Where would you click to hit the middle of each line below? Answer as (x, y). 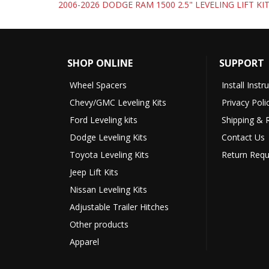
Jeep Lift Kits (94, 172)
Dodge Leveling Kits (108, 138)
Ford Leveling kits (104, 120)
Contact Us (243, 138)
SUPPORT (242, 63)
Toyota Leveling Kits (109, 155)
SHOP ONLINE (100, 63)
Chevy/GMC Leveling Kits (118, 103)
